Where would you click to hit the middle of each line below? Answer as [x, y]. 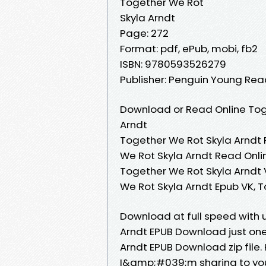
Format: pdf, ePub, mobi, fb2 [189, 48]
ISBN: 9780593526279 [173, 64]
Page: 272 [144, 33]
